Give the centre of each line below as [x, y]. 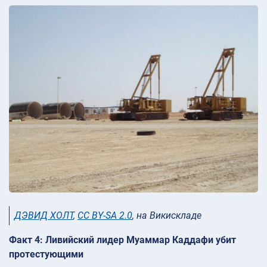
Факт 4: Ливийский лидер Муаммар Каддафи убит [122, 240]
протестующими [46, 254]
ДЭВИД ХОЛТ [44, 215]
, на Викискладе [167, 215]
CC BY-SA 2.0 [105, 215]
